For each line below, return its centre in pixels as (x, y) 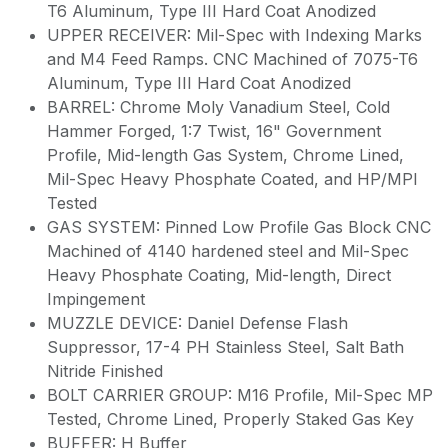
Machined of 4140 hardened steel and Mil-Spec (228, 250)
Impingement (96, 298)
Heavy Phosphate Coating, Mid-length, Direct (219, 274)
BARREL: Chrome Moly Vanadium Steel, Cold (218, 106)
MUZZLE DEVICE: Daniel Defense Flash (197, 322)
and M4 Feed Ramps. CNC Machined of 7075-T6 (232, 58)
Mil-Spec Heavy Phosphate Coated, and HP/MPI (232, 178)
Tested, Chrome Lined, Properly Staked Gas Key (230, 418)
